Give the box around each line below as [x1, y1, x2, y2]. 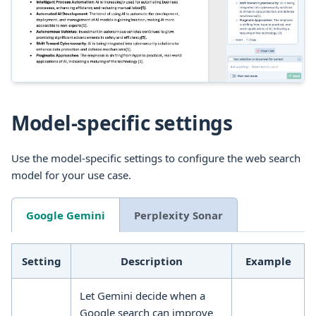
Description [120, 253, 183, 268]
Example [245, 253, 291, 268]
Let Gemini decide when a [80, 288, 205, 303]
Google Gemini [26, 207, 105, 222]
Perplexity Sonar [134, 207, 223, 222]
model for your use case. [11, 167, 131, 182]
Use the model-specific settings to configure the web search [11, 150, 300, 165]
